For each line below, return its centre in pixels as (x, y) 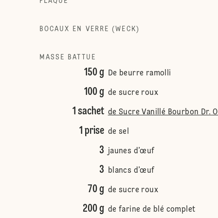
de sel (118, 132)
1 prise (91, 131)
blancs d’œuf (131, 171)
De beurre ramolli (139, 73)
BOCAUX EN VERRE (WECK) (89, 29)
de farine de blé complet (152, 210)
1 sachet (88, 111)
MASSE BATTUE (67, 57)
